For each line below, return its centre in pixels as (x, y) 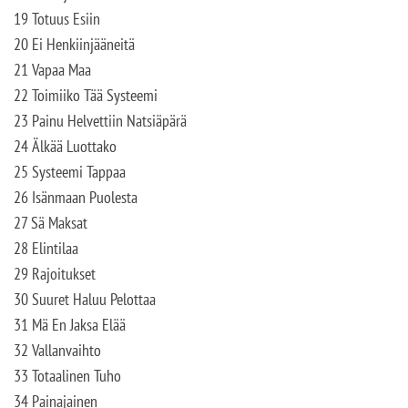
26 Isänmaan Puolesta (76, 197)
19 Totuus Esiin (57, 19)
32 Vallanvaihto (57, 350)
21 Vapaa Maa (52, 70)
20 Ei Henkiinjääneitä (74, 44)
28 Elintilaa (46, 248)
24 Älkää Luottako (65, 146)
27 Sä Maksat (51, 223)
